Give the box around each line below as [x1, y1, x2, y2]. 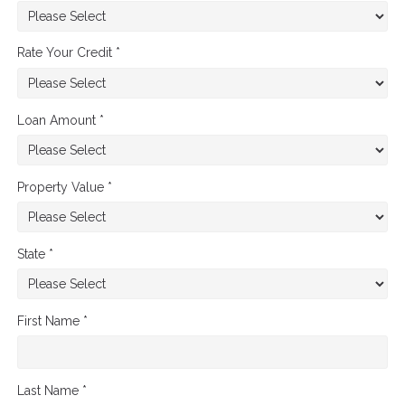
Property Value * [17, 179, 112, 194]
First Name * [17, 313, 88, 328]
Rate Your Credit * [17, 45, 120, 61]
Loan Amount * [17, 112, 104, 127]
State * [17, 246, 53, 261]
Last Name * [17, 382, 87, 398]
